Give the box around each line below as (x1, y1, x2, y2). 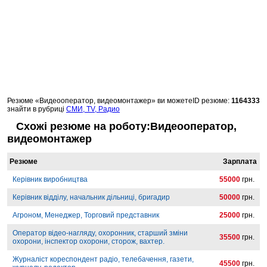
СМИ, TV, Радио (66, 105, 120, 114)
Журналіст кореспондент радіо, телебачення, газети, (13, 255, 194, 264)
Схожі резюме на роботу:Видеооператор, (16, 120, 237, 133)
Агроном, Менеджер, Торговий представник (13, 211, 159, 220)
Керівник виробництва (13, 175, 88, 184)
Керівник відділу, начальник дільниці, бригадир (13, 193, 170, 202)
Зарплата (223, 157, 257, 166)
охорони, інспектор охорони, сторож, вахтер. (13, 237, 164, 246)
